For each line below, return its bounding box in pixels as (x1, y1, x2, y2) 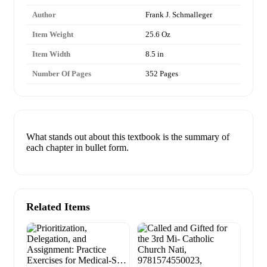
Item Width (32, 49, 70, 59)
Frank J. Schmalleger (145, 10, 212, 20)
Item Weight (32, 30, 73, 39)
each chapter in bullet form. (26, 142, 129, 153)
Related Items (26, 201, 90, 213)
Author (32, 10, 56, 20)
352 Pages (145, 69, 178, 79)
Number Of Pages (32, 69, 91, 79)
